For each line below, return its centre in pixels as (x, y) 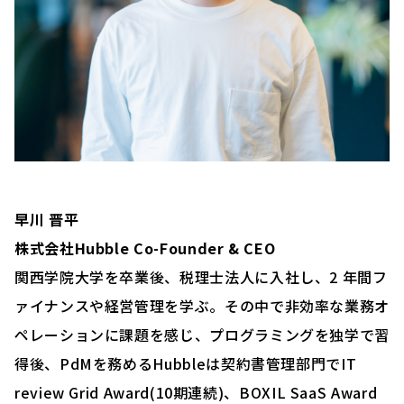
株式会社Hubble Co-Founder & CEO (145, 248)
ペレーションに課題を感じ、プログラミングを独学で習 (202, 334)
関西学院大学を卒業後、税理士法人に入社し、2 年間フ (201, 276)
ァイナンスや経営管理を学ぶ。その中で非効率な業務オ (202, 305)
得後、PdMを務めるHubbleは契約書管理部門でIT (186, 363)
